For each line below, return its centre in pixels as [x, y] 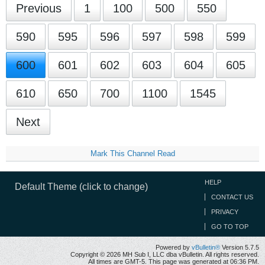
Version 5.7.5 [240, 247]
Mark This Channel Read [132, 153]
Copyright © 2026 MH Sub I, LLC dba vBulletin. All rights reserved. [165, 254]
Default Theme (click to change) [81, 187]
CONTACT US [232, 197]
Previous [39, 8]
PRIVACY [225, 212]
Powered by [174, 247]
